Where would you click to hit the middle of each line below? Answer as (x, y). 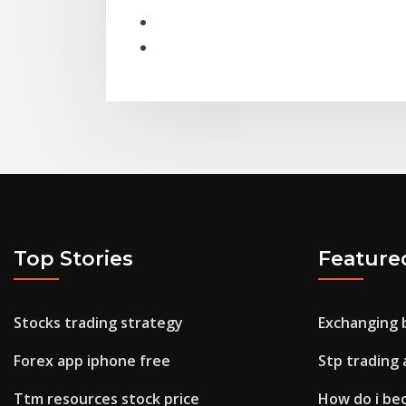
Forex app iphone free (92, 361)
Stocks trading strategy (98, 323)
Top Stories (73, 258)
